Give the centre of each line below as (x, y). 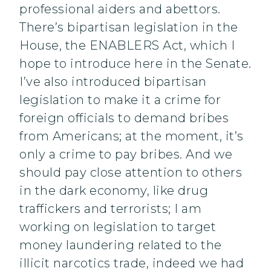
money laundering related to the (121, 245)
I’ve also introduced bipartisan (113, 82)
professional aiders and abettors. (120, 9)
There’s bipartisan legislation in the (129, 28)
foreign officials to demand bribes (124, 118)
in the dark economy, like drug (114, 191)
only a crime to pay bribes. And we (126, 155)
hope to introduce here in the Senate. (135, 64)
